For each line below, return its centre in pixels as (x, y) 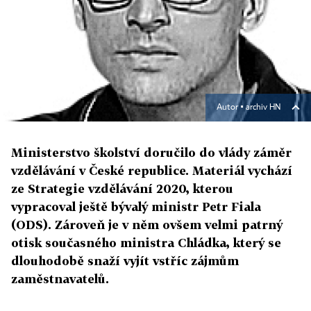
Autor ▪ (231, 108)
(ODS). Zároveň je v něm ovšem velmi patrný (147, 225)
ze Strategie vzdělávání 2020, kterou (122, 189)
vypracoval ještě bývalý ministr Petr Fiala (136, 207)
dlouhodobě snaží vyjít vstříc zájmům (125, 261)
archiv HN (263, 108)
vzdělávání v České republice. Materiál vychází (152, 171)
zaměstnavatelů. (60, 279)
